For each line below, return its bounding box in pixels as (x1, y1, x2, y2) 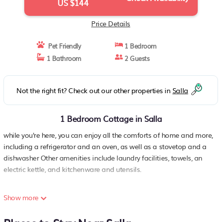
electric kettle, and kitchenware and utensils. (3, 164, 142, 174)
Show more (3, 192, 41, 202)
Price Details (91, 18, 130, 28)
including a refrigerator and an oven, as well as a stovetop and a (3, 141, 207, 151)
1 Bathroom (45, 54, 81, 63)
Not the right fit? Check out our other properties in (16, 85, 172, 95)
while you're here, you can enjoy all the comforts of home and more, (3, 130, 213, 140)
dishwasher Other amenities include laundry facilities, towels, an (3, 153, 203, 163)
